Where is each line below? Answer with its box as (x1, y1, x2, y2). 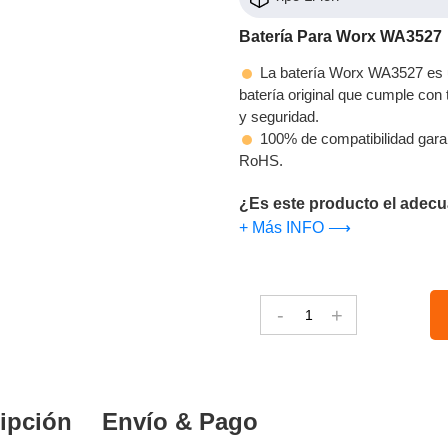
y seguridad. (239, 107, 319, 125)
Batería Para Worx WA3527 (239, 27, 442, 45)
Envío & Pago (102, 407, 259, 435)
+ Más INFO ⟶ (239, 218, 351, 236)
